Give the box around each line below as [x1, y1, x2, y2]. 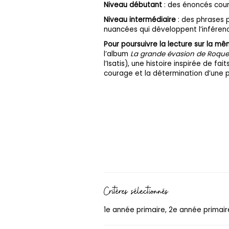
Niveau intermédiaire [104, 14, 176, 25]
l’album [104, 49, 131, 59]
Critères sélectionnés [104, 182, 169, 200]
